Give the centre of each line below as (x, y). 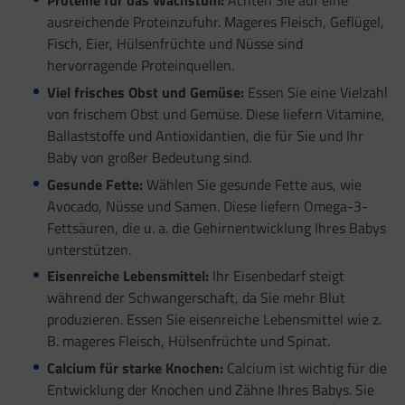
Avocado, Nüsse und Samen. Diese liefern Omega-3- (207, 206)
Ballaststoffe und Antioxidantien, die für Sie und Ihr (205, 135)
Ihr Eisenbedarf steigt (276, 276)
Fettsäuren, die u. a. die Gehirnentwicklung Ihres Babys (216, 227)
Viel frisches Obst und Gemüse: (145, 92)
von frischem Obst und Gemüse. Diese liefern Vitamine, (216, 113)
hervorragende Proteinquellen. (140, 66)
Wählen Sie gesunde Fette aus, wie (252, 184)
